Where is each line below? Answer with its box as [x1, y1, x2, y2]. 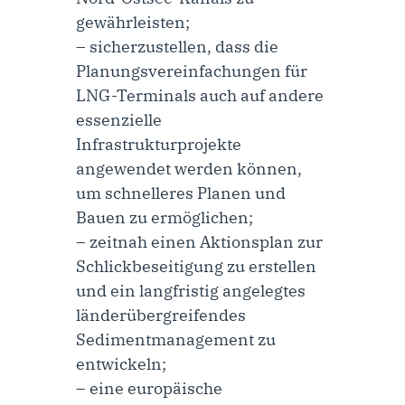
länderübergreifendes [76, 304, 246, 325]
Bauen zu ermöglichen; [76, 206, 253, 228]
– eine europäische [76, 377, 222, 399]
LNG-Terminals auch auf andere [76, 84, 324, 106]
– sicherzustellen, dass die [76, 35, 278, 57]
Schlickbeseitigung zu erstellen [76, 255, 316, 277]
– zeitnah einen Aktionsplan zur [76, 231, 323, 252]
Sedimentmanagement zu [76, 328, 276, 350]
